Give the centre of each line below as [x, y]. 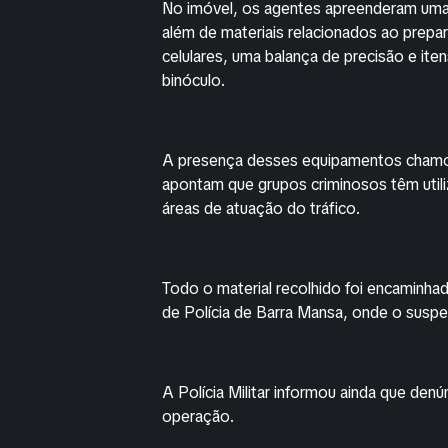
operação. [198, 416]
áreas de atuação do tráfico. [261, 208]
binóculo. [193, 80]
